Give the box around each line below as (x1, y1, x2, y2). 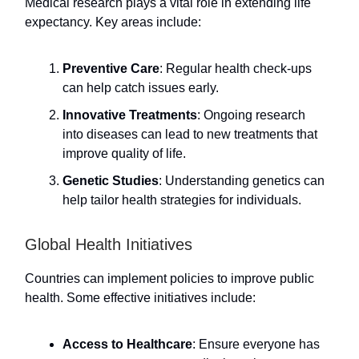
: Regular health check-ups (159, 61, 312, 75)
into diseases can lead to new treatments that (63, 127, 317, 141)
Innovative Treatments (63, 107, 197, 122)
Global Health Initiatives (25, 235, 192, 253)
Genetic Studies (63, 173, 159, 188)
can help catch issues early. (63, 80, 219, 95)
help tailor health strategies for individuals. (63, 192, 301, 207)
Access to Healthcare (63, 337, 192, 351)
